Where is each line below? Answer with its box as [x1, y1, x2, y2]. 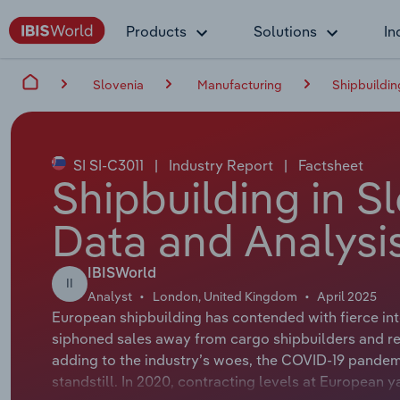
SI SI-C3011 [69, 155, 147, 174]
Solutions [254, 22, 317, 40]
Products [126, 22, 187, 40]
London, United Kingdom [152, 287, 297, 304]
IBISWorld [87, 266, 156, 281]
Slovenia [93, 76, 144, 93]
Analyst [87, 287, 132, 304]
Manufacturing [197, 76, 282, 93]
